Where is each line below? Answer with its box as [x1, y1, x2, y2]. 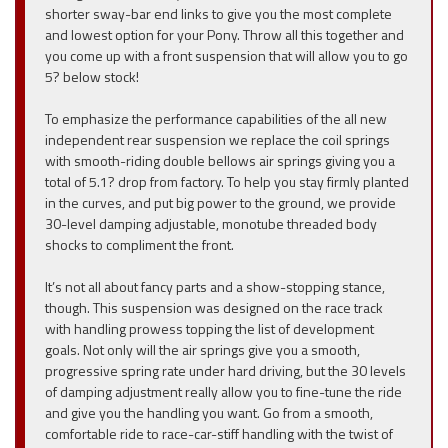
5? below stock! [45, 66, 139, 87]
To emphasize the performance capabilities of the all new [45, 108, 387, 129]
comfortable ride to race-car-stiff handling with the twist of [45, 423, 393, 444]
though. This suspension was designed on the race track [45, 297, 383, 318]
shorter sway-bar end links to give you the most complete [45, 3, 392, 24]
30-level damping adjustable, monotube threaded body [45, 213, 377, 234]
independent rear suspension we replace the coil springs [45, 129, 390, 150]
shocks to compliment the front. [45, 234, 234, 255]
